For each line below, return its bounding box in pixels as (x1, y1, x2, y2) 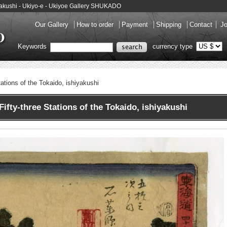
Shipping (156, 21, 183, 28)
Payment (122, 21, 150, 28)
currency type (153, 43, 193, 51)
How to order (77, 21, 116, 28)
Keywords (18, 43, 49, 51)
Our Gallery (35, 21, 70, 28)
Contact (190, 21, 212, 28)
